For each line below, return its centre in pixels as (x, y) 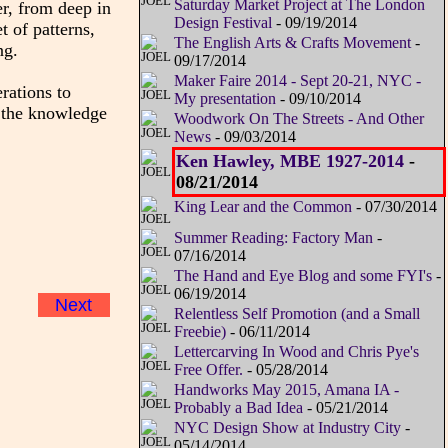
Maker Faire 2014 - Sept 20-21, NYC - (297, 81)
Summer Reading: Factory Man (273, 238)
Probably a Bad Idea (238, 408)
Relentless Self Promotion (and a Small (296, 314)
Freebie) (199, 332)
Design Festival (222, 23)
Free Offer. (210, 370)
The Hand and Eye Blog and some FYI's (302, 276)
